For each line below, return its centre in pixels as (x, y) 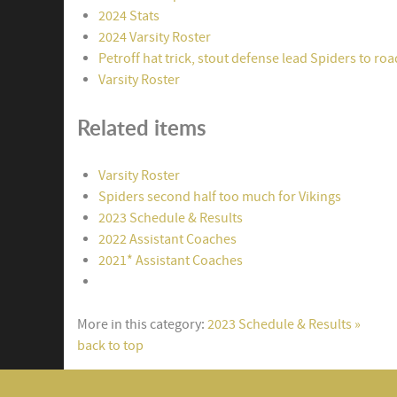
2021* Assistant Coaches (171, 260)
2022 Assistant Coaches (167, 239)
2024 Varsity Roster (155, 37)
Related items (142, 127)
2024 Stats (129, 16)
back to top (110, 345)
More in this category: (141, 324)
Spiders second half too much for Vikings (220, 196)
